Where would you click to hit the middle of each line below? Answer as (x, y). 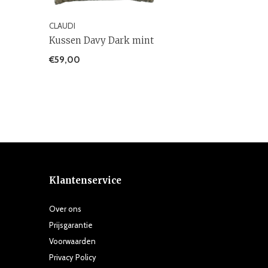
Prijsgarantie (71, 225)
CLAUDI (62, 25)
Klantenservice (85, 180)
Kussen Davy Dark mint (101, 40)
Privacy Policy (73, 257)
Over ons (65, 208)
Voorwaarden (72, 241)
